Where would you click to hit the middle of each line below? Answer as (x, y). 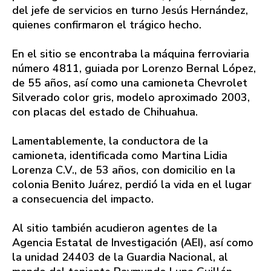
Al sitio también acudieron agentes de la (115, 228)
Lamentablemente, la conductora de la (110, 141)
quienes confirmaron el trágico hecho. (107, 25)
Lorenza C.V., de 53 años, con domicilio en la (124, 170)
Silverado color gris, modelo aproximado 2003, (131, 98)
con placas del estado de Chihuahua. (105, 112)
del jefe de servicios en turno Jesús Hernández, (130, 11)
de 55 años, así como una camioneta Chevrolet (130, 83)
